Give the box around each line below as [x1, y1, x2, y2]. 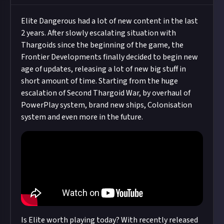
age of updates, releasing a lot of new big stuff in [21, 63, 186, 74]
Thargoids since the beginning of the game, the [21, 39, 183, 50]
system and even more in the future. [21, 111, 143, 122]
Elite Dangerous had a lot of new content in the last [21, 15, 198, 26]
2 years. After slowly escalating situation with [21, 27, 176, 38]
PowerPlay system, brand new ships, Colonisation [21, 99, 192, 110]
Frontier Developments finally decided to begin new [21, 51, 198, 62]
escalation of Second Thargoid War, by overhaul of [21, 87, 190, 98]
